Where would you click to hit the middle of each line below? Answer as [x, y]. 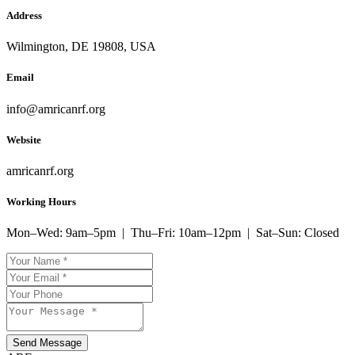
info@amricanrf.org [56, 109]
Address [24, 16]
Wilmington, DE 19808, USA [81, 47]
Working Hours [41, 202]
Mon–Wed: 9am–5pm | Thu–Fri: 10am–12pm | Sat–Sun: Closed [173, 233]
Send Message [47, 343]
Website [24, 139]
